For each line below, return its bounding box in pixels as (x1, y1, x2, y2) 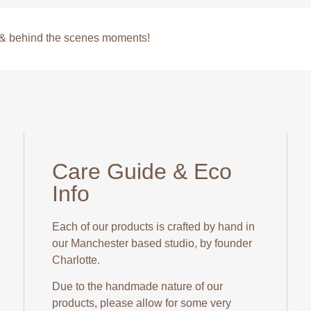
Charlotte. (51, 253, 100, 266)
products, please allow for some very (51, 297, 231, 310)
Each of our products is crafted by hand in (51, 220, 255, 233)
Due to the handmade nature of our (51, 280, 223, 293)
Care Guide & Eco (51, 158, 232, 184)
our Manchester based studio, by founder (51, 237, 252, 249)
